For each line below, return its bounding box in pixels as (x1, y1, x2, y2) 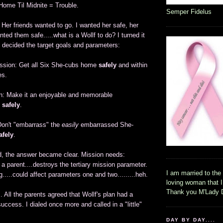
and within (116, 61, 147, 69)
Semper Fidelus (166, 8, 212, 16)
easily (62, 121, 79, 129)
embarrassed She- (79, 121, 133, 129)
